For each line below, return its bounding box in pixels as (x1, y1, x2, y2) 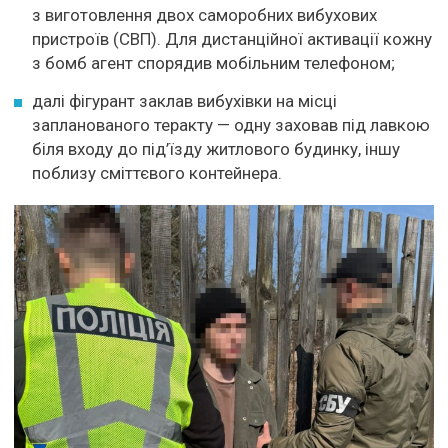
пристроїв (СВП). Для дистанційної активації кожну (32, 28, 432, 49)
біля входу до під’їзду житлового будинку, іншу (32, 138, 400, 159)
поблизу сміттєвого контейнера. (32, 162, 282, 183)
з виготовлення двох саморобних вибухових (32, 4, 377, 25)
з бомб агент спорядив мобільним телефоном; (32, 52, 395, 73)
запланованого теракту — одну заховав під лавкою (32, 114, 430, 135)
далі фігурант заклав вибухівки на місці (32, 90, 337, 111)
